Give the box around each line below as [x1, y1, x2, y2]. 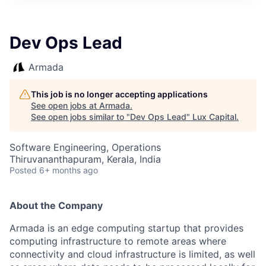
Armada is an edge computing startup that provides [9, 222, 243, 234]
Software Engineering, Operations [9, 141, 161, 153]
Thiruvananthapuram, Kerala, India [9, 153, 161, 165]
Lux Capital [192, 112, 236, 122]
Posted [9, 165, 37, 175]
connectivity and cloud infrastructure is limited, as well [9, 248, 255, 260]
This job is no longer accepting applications [31, 89, 208, 99]
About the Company [9, 199, 103, 211]
